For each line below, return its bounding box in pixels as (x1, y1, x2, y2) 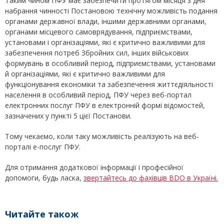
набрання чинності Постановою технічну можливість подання (5, 6, 217, 16)
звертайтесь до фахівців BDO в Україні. (83, 173, 218, 183)
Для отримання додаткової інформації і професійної (5, 162, 183, 172)
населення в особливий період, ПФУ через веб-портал (5, 90, 191, 100)
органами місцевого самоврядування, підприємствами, (5, 27, 192, 37)
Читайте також (5, 208, 78, 220)
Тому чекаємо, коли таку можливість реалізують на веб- (5, 131, 199, 141)
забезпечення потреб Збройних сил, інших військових (5, 48, 188, 58)
